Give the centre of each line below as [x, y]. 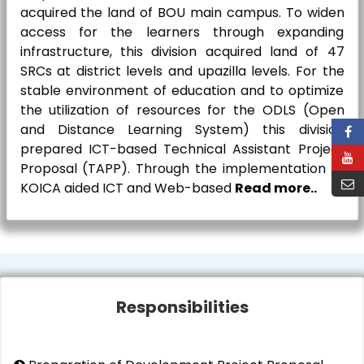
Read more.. [275, 188]
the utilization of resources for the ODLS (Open [182, 110]
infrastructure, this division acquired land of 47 [182, 52]
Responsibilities [182, 307]
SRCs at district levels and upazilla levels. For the [182, 71]
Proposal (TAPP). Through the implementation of [182, 169]
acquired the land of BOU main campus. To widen [182, 13]
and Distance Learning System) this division [182, 130]
